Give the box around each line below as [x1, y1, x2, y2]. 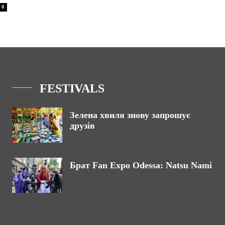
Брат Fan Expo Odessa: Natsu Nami [70, 160, 212, 171]
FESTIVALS [40, 82, 104, 95]
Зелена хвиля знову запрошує [70, 110, 190, 121]
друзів [70, 121, 95, 131]
